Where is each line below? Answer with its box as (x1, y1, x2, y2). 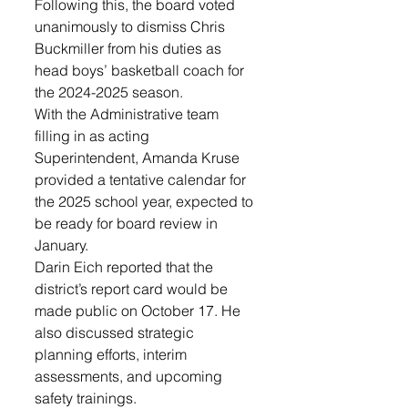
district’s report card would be (35, 280, 231, 298)
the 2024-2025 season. (35, 83, 183, 101)
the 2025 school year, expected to (35, 192, 257, 210)
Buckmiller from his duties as (35, 39, 225, 57)
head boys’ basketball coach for (35, 61, 248, 79)
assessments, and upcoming (35, 367, 226, 385)
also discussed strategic (35, 323, 198, 342)
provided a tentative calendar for (35, 170, 250, 189)
